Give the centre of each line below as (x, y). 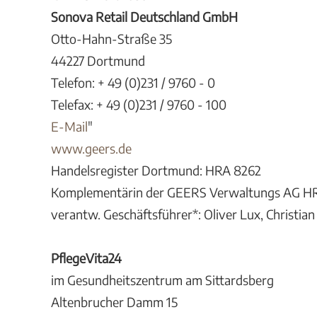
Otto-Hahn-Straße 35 (111, 39)
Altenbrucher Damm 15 (114, 302)
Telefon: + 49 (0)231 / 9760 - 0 (133, 82)
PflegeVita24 (86, 258)
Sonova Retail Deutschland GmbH (144, 17)
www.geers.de (91, 148)
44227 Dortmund (98, 60)
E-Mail (69, 126)
